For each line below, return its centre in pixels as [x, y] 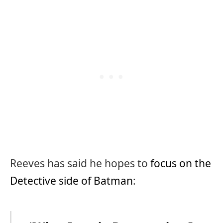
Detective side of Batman [71, 180]
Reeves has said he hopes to [80, 163]
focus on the [181, 163]
